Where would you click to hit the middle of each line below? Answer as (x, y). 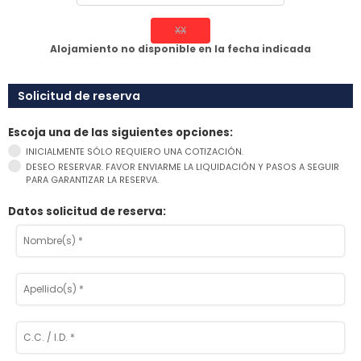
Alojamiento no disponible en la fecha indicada (180, 49)
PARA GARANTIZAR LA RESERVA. (92, 180)
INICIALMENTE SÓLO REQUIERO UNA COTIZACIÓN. (135, 152)
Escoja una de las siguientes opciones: (120, 133)
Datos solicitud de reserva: (87, 212)
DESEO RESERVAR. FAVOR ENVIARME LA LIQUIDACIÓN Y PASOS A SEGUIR (183, 167)
